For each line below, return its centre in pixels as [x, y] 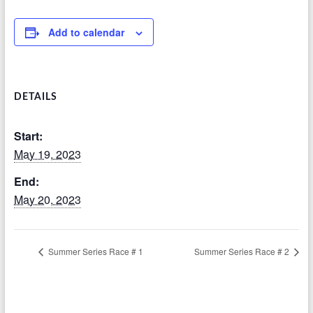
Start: [28, 136]
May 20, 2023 [47, 199]
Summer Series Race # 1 [94, 251]
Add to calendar [86, 32]
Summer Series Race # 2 [243, 251]
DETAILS [35, 97]
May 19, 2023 [47, 154]
